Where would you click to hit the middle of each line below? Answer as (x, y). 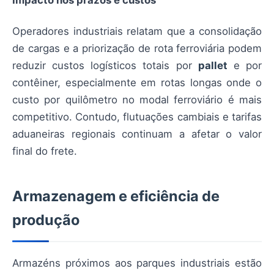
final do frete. (45, 151)
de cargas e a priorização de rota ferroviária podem (137, 48)
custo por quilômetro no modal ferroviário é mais (137, 99)
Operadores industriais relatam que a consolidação (137, 31)
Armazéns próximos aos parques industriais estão (137, 263)
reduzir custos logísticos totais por (105, 65)
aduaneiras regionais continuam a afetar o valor (137, 134)
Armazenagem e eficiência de (116, 196)
